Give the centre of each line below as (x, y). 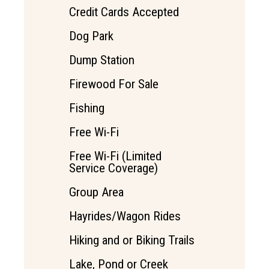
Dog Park (91, 36)
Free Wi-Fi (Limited (115, 156)
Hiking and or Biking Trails (132, 240)
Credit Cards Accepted (124, 12)
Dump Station (102, 60)
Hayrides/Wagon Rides (125, 216)
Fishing (87, 108)
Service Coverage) (113, 168)
